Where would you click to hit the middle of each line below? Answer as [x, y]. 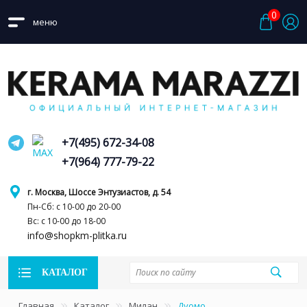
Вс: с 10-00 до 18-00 [66, 221]
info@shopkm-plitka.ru [77, 235]
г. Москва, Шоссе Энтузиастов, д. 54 [99, 192]
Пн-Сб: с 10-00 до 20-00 [74, 206]
